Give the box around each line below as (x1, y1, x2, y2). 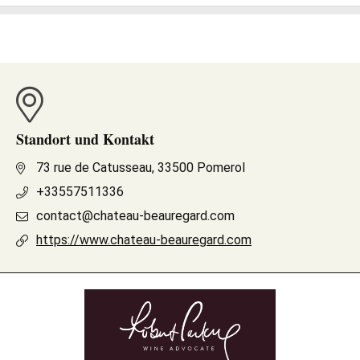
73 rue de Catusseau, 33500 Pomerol (36, 160, 245, 175)
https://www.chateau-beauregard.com (36, 232, 252, 247)
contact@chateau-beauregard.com (36, 208, 235, 223)
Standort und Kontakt (16, 129, 154, 149)
